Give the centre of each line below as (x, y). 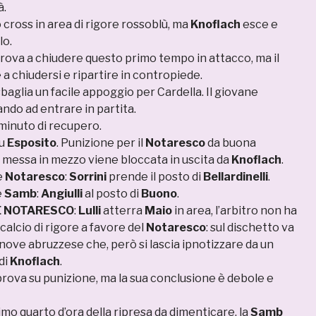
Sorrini (88, 177)
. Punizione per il (101, 143)
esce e (259, 25)
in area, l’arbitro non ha (235, 211)
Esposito (32, 143)
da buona (231, 143)
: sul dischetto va (250, 228)
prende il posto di (155, 177)
